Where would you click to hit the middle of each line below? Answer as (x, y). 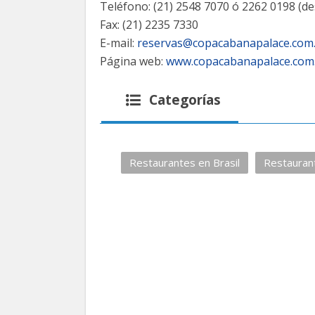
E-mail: (118, 43)
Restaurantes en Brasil (185, 162)
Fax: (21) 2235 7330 (149, 25)
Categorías (183, 100)
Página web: (133, 61)
